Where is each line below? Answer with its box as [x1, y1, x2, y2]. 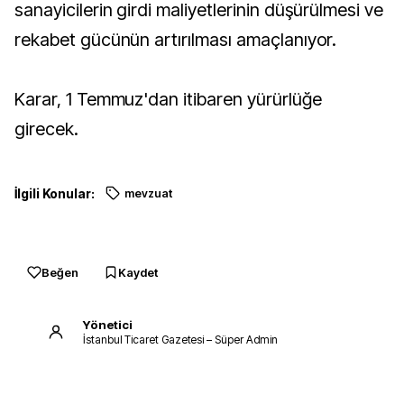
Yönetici [83, 317, 133, 332]
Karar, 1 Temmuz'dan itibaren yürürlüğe [14, 88, 322, 110]
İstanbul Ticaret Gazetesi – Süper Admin [83, 332, 279, 346]
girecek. [14, 118, 78, 140]
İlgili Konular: [14, 186, 95, 201]
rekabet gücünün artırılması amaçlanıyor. [14, 29, 337, 50]
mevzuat [124, 187, 172, 200]
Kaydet [118, 265, 158, 280]
